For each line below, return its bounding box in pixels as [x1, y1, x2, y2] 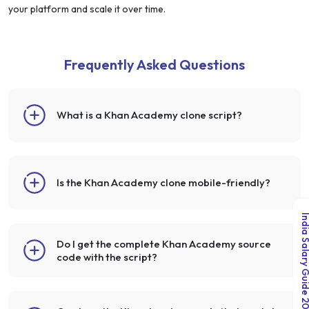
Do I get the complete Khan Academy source [57, 237, 271, 250]
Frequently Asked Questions [64, 55, 245, 73]
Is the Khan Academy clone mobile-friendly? [57, 176, 270, 190]
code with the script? [57, 250, 157, 263]
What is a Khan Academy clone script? [57, 108, 242, 122]
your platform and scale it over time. [8, 2, 166, 15]
